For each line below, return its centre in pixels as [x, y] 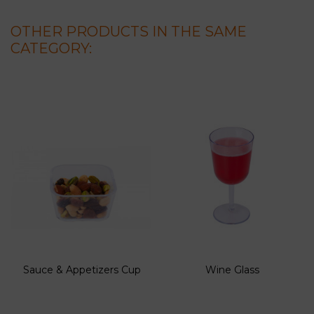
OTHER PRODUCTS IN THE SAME [129, 31]
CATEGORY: [51, 48]
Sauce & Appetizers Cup [82, 269]
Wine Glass [232, 269]
